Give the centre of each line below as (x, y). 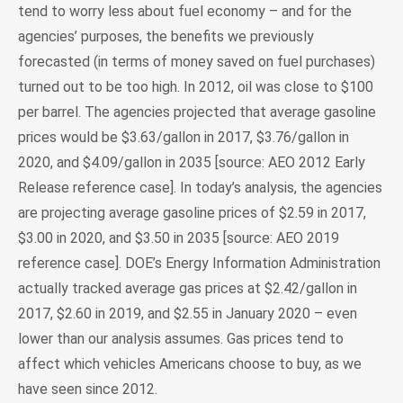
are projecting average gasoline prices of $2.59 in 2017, (192, 212)
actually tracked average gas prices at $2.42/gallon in (188, 288)
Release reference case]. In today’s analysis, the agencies (200, 187)
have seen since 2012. (88, 389)
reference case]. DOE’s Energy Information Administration (199, 263)
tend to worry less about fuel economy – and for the (185, 11)
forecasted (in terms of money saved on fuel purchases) (197, 61)
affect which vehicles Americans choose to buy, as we (190, 363)
